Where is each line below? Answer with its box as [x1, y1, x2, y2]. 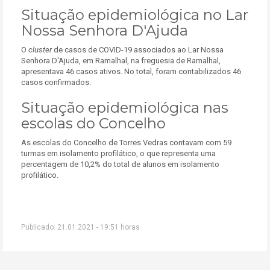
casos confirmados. [21, 78, 91, 87]
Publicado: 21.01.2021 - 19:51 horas [21, 223, 140, 231]
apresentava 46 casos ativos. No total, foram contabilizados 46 [21, 67, 241, 76]
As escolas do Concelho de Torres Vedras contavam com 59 [21, 138, 231, 147]
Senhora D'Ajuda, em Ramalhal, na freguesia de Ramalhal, [21, 56, 221, 65]
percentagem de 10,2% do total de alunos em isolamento [21, 160, 219, 169]
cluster [28, 45, 52, 54]
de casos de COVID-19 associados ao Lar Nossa [52, 45, 224, 54]
